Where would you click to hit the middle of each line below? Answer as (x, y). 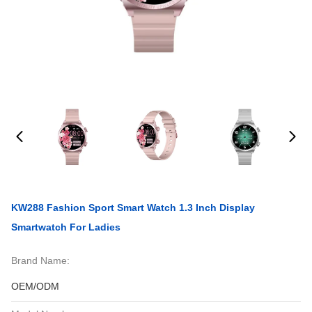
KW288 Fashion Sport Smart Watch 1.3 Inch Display (133, 208)
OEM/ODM (35, 286)
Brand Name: (40, 260)
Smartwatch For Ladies (66, 227)
